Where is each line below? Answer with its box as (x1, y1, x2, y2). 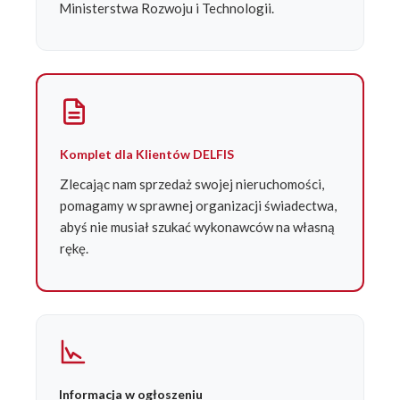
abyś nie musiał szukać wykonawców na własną (60, 219, 335, 236)
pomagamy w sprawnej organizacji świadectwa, (60, 197, 337, 214)
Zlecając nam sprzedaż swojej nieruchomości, (60, 176, 324, 193)
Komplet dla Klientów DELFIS (60, 146, 234, 162)
